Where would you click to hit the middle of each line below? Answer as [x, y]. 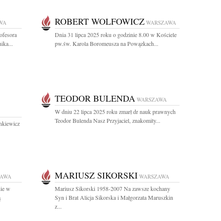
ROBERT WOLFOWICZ [100, 21]
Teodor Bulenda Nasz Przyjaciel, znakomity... [108, 120]
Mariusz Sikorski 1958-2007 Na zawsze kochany [112, 188]
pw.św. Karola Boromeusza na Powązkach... [107, 43]
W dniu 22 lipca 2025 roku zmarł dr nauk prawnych [115, 111]
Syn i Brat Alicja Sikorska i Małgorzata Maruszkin [114, 197]
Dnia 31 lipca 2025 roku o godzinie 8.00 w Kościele [116, 35]
